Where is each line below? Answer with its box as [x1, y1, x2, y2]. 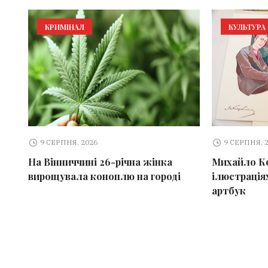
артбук [211, 184, 246, 197]
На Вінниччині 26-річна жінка [28, 155, 172, 168]
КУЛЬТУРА [228, 22, 266, 32]
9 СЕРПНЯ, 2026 [40, 137, 98, 147]
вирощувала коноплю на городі [28, 169, 181, 182]
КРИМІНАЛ [44, 22, 84, 32]
